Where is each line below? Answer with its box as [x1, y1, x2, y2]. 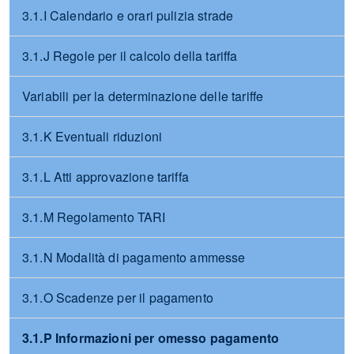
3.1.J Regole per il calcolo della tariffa [22, 47, 238, 65]
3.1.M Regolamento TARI [22, 208, 166, 226]
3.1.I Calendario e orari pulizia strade [22, 6, 234, 24]
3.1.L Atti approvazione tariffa [22, 168, 189, 186]
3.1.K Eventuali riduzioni [22, 127, 162, 145]
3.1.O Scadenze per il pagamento [22, 288, 213, 307]
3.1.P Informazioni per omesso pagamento [22, 329, 280, 347]
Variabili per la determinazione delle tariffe [22, 87, 264, 105]
